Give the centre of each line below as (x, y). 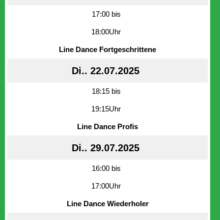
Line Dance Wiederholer (108, 203)
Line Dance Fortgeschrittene (108, 49)
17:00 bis (106, 14)
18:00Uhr (106, 31)
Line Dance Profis (108, 126)
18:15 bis (106, 91)
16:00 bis (106, 168)
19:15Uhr (106, 109)
